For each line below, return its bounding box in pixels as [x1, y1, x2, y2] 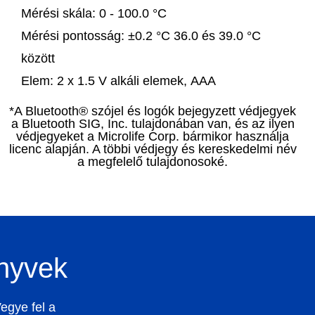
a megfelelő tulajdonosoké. [77, 155, 229, 169]
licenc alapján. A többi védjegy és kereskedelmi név [8, 142, 297, 157]
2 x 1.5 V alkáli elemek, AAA [53, 74, 216, 89]
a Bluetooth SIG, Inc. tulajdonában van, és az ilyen [11, 117, 295, 131]
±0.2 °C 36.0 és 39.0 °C [124, 29, 261, 44]
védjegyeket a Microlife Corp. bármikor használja [16, 129, 290, 144]
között [20, 51, 55, 66]
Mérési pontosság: [20, 29, 124, 44]
